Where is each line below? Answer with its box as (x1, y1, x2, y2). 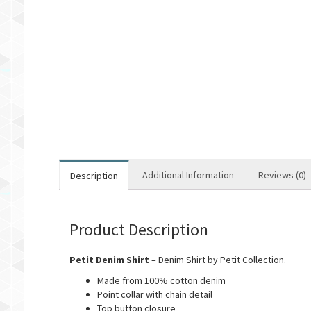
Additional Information (142, 169, 234, 181)
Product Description (69, 219, 208, 240)
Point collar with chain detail (96, 288, 212, 301)
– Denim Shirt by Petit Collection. (149, 253, 286, 266)
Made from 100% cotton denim (96, 274, 226, 287)
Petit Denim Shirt (69, 253, 149, 266)
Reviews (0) (258, 169, 306, 181)
